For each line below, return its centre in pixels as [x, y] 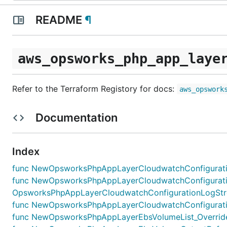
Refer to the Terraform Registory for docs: [94, 88]
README [59, 20]
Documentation [76, 117]
